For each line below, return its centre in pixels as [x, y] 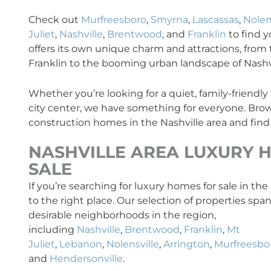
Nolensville [133, 244]
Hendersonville [86, 259]
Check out [55, 19]
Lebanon [81, 244]
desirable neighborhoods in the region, [122, 215]
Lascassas [216, 19]
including [53, 230]
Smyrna [169, 19]
